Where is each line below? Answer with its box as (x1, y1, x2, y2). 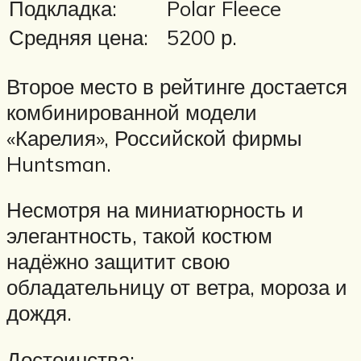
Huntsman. (6, 150, 111, 176)
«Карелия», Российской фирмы (6, 124, 302, 151)
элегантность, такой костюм (6, 222, 272, 249)
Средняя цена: (9, 24, 148, 51)
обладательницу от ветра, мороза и (6, 274, 347, 301)
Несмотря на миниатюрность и (6, 197, 304, 223)
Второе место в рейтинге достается (6, 73, 347, 99)
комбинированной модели (6, 98, 257, 125)
